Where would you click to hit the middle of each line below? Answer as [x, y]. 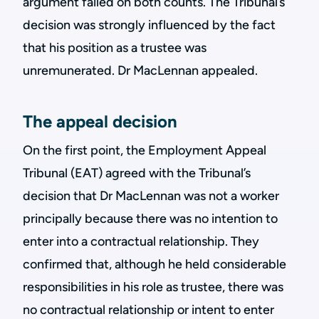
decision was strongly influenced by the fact [149, 25]
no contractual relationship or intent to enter [148, 310]
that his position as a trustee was [115, 48]
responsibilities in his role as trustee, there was [153, 287]
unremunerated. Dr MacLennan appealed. [140, 70]
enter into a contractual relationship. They [141, 241]
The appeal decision [100, 121]
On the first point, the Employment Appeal [145, 150]
